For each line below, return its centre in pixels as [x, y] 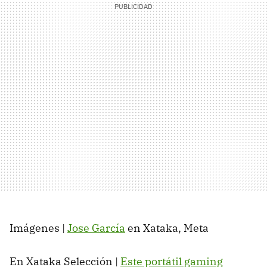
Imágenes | [38, 228]
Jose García [96, 228]
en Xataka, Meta [167, 228]
